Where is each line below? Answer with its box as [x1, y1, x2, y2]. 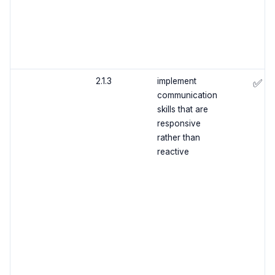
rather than [157, 133, 200, 143]
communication [157, 90, 217, 101]
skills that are [157, 104, 208, 115]
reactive [157, 147, 189, 157]
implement [157, 76, 196, 87]
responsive [157, 118, 201, 129]
